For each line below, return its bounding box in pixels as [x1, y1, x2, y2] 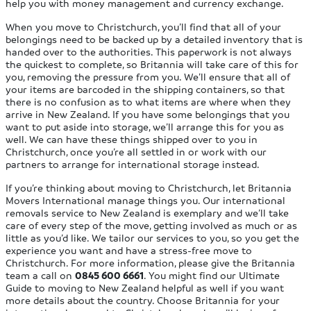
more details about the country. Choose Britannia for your [6, 294, 280, 307]
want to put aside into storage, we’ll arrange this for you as [6, 120, 285, 133]
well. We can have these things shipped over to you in [6, 133, 258, 146]
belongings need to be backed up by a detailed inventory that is [6, 33, 303, 46]
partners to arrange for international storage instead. [6, 158, 260, 171]
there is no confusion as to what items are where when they [6, 95, 292, 108]
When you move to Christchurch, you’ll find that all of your [6, 20, 282, 33]
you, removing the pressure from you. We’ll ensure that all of [6, 70, 291, 83]
